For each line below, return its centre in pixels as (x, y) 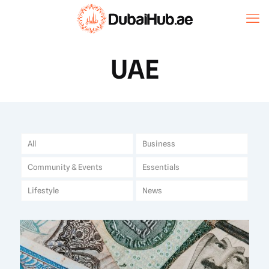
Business (159, 143)
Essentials (161, 167)
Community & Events (65, 167)
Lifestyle (43, 190)
